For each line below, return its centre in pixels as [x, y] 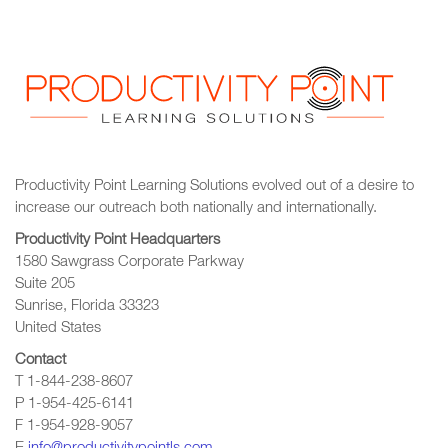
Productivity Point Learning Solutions [133, 187]
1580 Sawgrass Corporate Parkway [129, 263]
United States [58, 329]
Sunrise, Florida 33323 [87, 307]
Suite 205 [45, 285]
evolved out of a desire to [333, 187]
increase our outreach [85, 209]
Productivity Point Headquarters [117, 241]
